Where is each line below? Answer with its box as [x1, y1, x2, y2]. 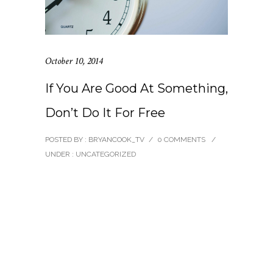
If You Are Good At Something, [45, 81, 228, 96]
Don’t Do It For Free [45, 105, 165, 121]
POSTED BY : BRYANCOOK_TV [45, 135, 144, 144]
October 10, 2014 [45, 55, 102, 68]
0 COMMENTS [157, 135, 205, 144]
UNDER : [45, 150, 74, 159]
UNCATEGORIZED [74, 150, 136, 159]
